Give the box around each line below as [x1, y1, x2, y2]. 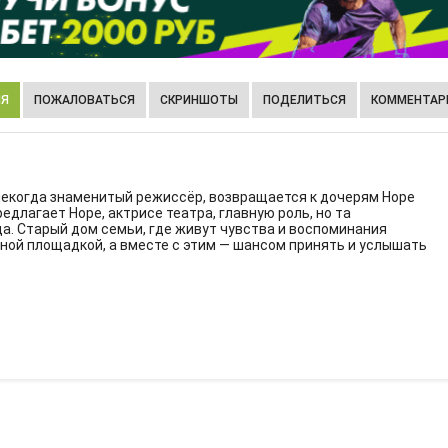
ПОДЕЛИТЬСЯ [263, 93, 346, 108]
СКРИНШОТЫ [160, 93, 238, 108]
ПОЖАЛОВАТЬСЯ [34, 93, 135, 108]
